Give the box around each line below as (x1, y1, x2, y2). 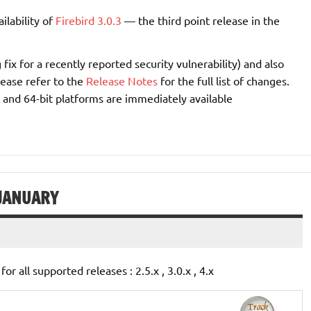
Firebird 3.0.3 (55, 12, 121, 27)
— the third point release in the (121, 12, 280, 27)
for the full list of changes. (157, 73, 289, 87)
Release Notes (85, 73, 158, 87)
